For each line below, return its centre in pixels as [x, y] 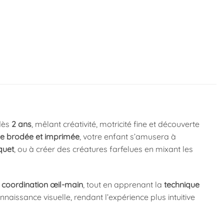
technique [181, 185]
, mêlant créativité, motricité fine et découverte [115, 124]
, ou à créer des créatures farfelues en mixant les [103, 149]
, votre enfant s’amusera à [127, 137]
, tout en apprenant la [123, 185]
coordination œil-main [42, 185]
